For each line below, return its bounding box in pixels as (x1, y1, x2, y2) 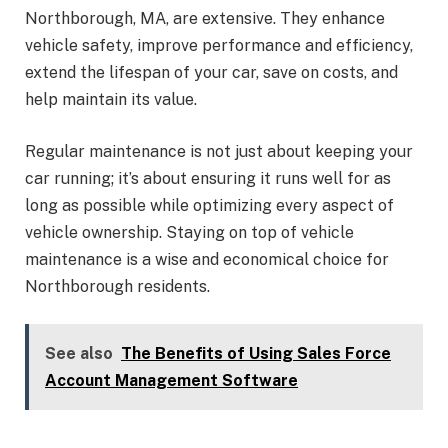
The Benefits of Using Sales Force (121, 344, 391, 364)
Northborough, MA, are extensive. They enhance (25, 9, 385, 29)
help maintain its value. (25, 90, 197, 110)
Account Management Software (45, 371, 298, 391)
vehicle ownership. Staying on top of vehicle (25, 222, 354, 242)
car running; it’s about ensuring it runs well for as (25, 168, 391, 188)
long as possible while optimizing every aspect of (25, 195, 394, 215)
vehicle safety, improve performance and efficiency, (25, 36, 413, 56)
